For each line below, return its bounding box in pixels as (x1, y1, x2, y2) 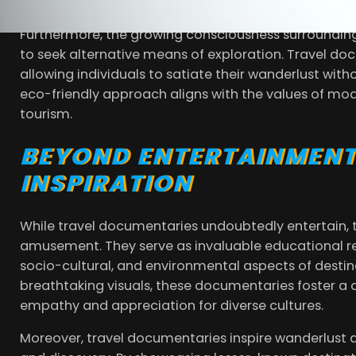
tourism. (20, 104, 73, 123)
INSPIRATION (20, 167, 193, 199)
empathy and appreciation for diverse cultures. (20, 296, 324, 315)
